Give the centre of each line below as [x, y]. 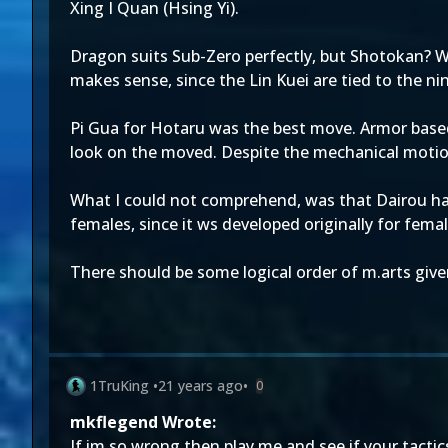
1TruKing [119, 385]
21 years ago [200, 385]
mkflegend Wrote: [143, 422]
